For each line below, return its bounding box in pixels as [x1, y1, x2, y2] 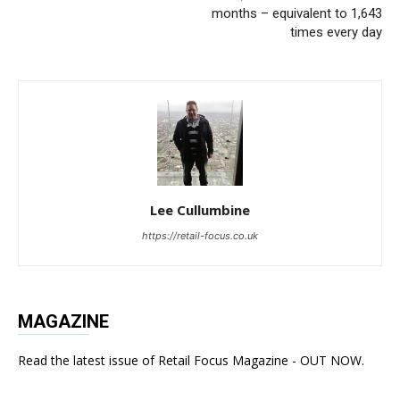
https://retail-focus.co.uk [142, 229, 258, 243]
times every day [290, 24, 382, 41]
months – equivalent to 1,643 [212, 5, 382, 22]
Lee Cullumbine [150, 201, 250, 220]
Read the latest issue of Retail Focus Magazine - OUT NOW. [18, 352, 364, 370]
